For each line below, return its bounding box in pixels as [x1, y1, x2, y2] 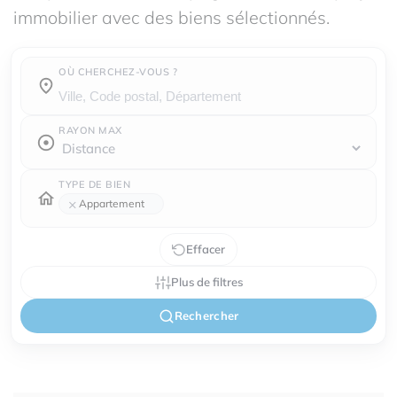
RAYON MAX [58, 124, 122, 136]
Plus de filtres [170, 275, 243, 289]
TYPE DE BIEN [58, 178, 130, 191]
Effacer [186, 242, 225, 256]
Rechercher [174, 308, 239, 323]
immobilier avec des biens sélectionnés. [13, 6, 330, 28]
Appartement [79, 197, 144, 210]
